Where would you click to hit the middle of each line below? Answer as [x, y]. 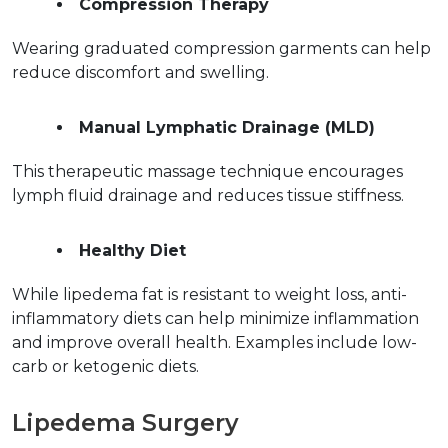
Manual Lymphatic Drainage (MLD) [227, 128]
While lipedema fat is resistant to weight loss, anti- [209, 295]
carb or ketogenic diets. [109, 367]
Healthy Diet [132, 251]
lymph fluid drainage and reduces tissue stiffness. [212, 196]
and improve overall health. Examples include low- [214, 343]
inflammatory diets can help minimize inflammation [215, 319]
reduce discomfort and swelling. [144, 73]
